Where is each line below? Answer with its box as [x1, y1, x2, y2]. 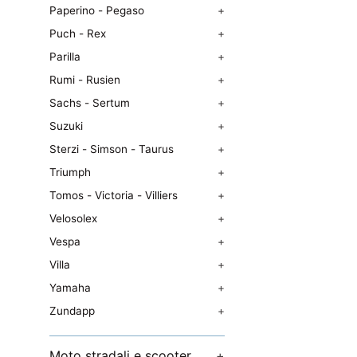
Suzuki [49, 120, 83, 132]
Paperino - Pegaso [49, 4, 144, 17]
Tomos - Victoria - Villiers [49, 189, 178, 202]
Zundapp [49, 304, 95, 317]
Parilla [49, 50, 80, 63]
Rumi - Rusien [49, 73, 120, 86]
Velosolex [49, 212, 97, 225]
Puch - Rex [49, 27, 106, 40]
